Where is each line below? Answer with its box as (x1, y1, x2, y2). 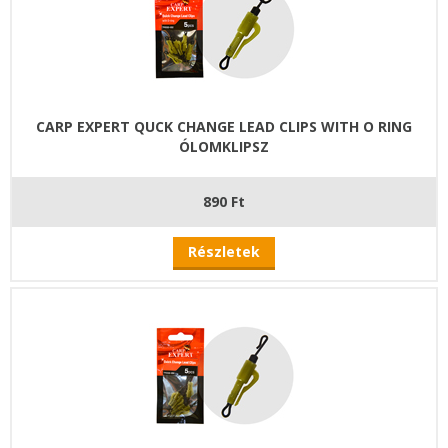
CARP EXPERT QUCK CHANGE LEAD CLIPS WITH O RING (36, 116, 412, 136)
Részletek (188, 241, 260, 261)
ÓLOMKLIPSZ (179, 136, 269, 156)
